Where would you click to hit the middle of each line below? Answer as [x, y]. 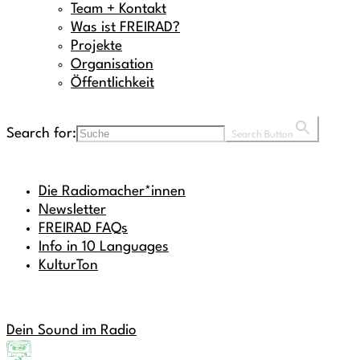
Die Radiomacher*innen [112, 191]
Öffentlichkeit [112, 83]
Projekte [96, 46]
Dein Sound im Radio [72, 330]
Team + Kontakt [119, 9]
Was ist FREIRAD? [125, 27]
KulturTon [68, 265]
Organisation [112, 64]
